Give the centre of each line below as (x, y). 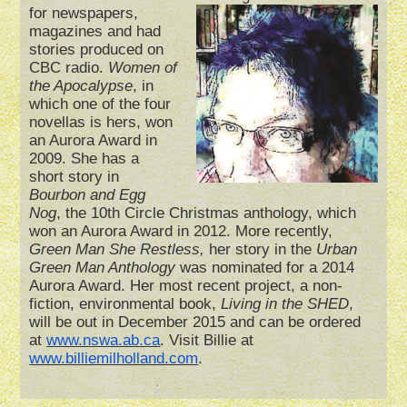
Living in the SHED (285, 304)
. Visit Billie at (207, 341)
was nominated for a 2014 (265, 268)
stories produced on (97, 50)
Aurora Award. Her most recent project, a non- (186, 286)
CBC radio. (69, 68)
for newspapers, (84, 14)
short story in (74, 177)
